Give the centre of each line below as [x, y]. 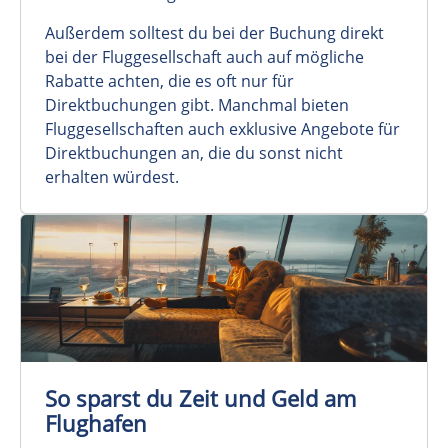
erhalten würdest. [112, 176]
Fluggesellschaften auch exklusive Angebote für [222, 128]
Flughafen [96, 424]
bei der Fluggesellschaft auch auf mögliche [204, 56]
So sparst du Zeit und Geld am [200, 399]
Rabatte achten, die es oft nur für [169, 80]
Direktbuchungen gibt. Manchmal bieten [197, 104]
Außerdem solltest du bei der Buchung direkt [214, 32]
